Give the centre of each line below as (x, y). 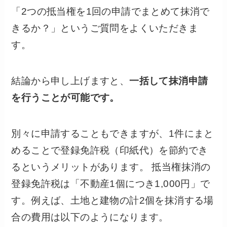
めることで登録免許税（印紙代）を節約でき (110, 150)
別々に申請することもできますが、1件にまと (112, 133)
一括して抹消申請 (169, 81)
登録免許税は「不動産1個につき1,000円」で (111, 183)
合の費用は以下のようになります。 (90, 217)
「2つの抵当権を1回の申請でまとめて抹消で (110, 12)
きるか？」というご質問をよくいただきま (105, 28)
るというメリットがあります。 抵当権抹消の (111, 167)
